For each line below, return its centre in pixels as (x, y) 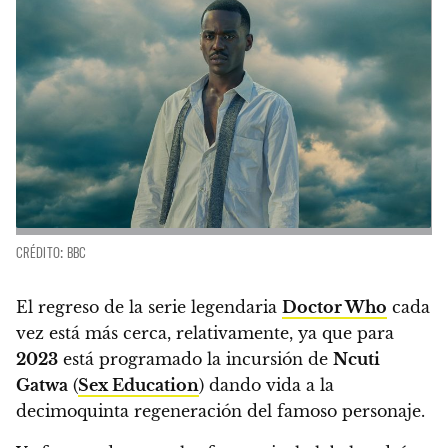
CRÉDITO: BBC (51, 251)
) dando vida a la (266, 384)
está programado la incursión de (195, 358)
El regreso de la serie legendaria (149, 306)
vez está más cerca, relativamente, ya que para (205, 332)
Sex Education (138, 384)
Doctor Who (334, 306)
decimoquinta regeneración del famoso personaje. (220, 410)
